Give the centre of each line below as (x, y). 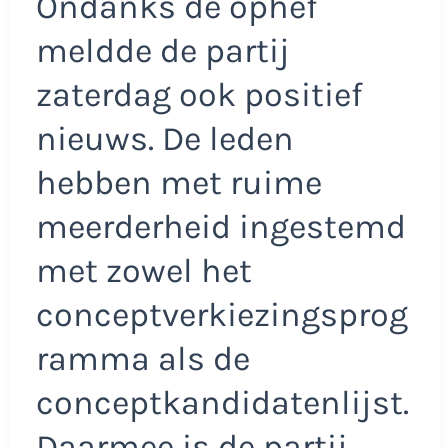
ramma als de (142, 358)
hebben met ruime (178, 182)
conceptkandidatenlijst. (222, 402)
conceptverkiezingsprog (221, 314)
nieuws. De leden (164, 138)
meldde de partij (162, 50)
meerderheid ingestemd (220, 226)
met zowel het (143, 270)
